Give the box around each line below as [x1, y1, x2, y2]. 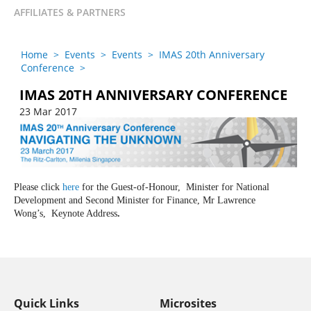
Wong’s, [14, 208, 49, 219]
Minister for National [186, 182, 269, 193]
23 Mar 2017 [19, 105, 77, 118]
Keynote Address [49, 208, 117, 219]
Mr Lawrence [203, 195, 255, 206]
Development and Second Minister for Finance [14, 195, 197, 206]
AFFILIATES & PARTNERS [14, 6, 126, 19]
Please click [14, 182, 62, 193]
